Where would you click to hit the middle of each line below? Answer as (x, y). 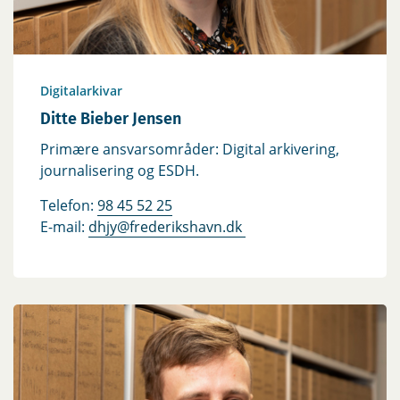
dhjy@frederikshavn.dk (167, 227)
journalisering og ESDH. (120, 171)
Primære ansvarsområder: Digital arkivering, (190, 150)
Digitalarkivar (81, 91)
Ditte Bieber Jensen (111, 119)
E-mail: (64, 227)
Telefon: (69, 206)
